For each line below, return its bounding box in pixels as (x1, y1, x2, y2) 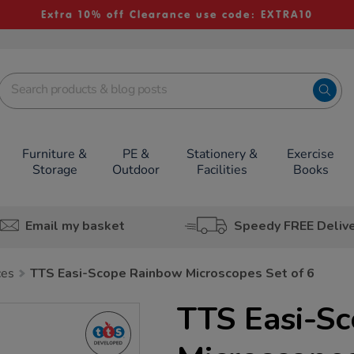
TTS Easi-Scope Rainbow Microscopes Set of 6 (30, 265, 314, 282)
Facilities (196, 161, 247, 179)
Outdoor (112, 161, 160, 179)
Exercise (287, 145, 335, 163)
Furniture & (22, 145, 88, 163)
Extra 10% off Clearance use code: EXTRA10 (40, 8, 313, 21)
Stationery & (186, 145, 258, 163)
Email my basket (24, 217, 125, 235)
